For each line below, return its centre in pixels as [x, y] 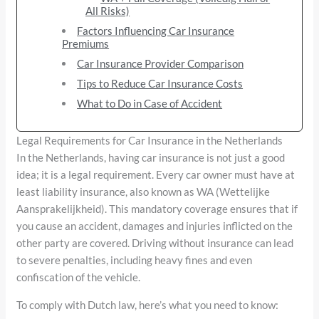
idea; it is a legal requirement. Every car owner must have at [156, 174]
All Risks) [108, 10]
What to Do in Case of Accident [150, 103]
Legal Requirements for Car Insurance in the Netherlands [150, 140]
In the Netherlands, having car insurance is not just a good [151, 157]
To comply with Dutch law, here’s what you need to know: [148, 304]
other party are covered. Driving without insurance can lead [155, 242]
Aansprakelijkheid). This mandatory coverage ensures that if [157, 208]
